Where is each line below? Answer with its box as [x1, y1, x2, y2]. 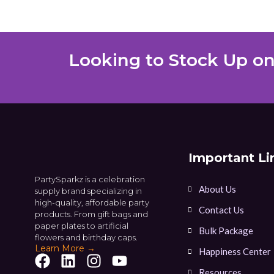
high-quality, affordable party [35, 197, 149, 207]
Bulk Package [198, 224, 253, 236]
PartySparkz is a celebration [35, 174, 145, 184]
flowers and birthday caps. [35, 232, 138, 242]
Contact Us [198, 204, 244, 215]
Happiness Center [198, 245, 271, 257]
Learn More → [35, 242, 95, 254]
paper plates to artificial [35, 220, 128, 231]
